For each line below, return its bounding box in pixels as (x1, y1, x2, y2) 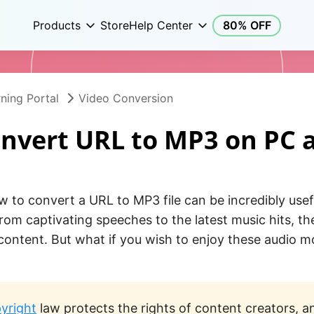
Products (33, 18, 81, 32)
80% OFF (222, 18, 271, 32)
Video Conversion (78, 91, 173, 105)
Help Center (129, 18, 193, 32)
